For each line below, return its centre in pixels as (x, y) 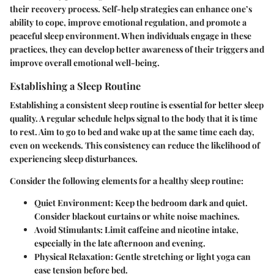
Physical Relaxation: (74, 256)
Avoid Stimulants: (68, 229)
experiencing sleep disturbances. (74, 158)
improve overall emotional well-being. (85, 62)
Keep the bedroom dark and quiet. (180, 202)
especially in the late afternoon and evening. (120, 243)
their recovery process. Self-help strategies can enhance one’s (131, 9)
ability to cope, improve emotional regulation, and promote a (128, 22)
